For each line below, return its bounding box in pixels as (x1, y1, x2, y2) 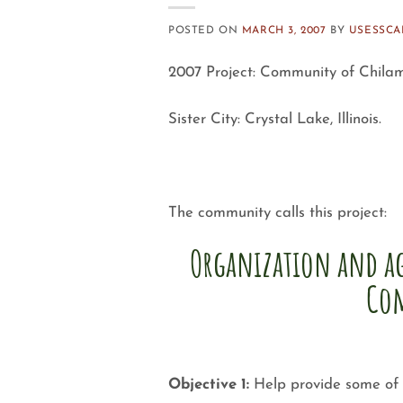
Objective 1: (168, 377, 249, 393)
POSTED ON (168, 24, 242, 36)
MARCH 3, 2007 (241, 24, 327, 36)
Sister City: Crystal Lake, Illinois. (168, 111, 381, 127)
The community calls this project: (168, 204, 387, 220)
